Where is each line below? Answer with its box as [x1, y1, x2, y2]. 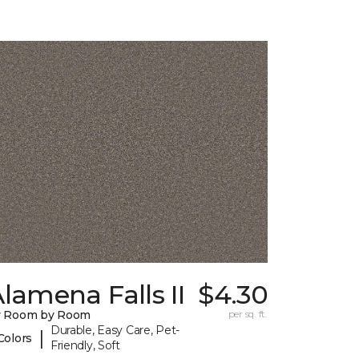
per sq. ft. [228, 308, 268, 321]
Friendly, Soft [50, 338, 120, 353]
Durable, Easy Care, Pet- [50, 323, 180, 338]
